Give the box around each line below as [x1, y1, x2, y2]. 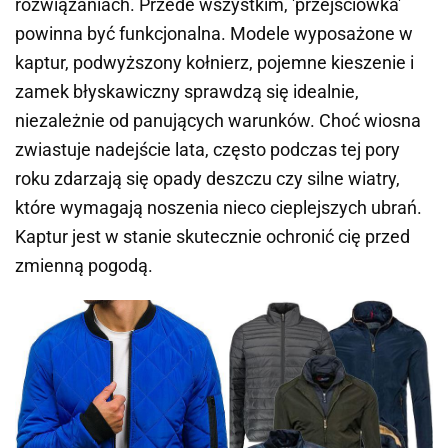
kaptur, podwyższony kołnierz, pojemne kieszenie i [15, 52, 414, 74]
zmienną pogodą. [15, 255, 153, 277]
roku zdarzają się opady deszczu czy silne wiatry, [15, 168, 400, 190]
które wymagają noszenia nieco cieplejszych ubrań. [15, 197, 422, 219]
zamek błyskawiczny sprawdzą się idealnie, [15, 81, 359, 103]
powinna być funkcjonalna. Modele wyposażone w [15, 23, 413, 45]
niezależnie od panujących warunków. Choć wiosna [15, 110, 421, 132]
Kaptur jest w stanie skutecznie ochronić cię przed [15, 226, 410, 248]
